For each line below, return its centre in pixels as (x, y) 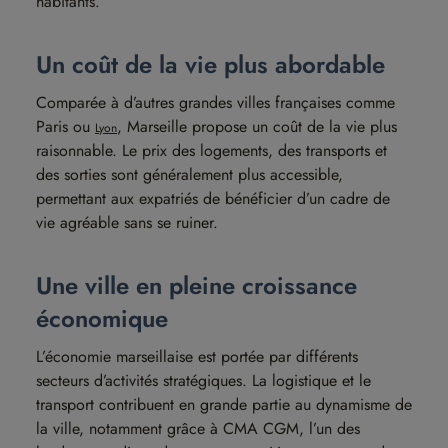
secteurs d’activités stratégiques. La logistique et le (203, 380)
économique (102, 318)
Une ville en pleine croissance (196, 285)
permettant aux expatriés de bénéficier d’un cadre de (213, 198)
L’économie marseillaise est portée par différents (197, 356)
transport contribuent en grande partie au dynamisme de (224, 404)
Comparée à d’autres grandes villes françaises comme (215, 102)
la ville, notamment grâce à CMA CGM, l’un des (198, 428)
